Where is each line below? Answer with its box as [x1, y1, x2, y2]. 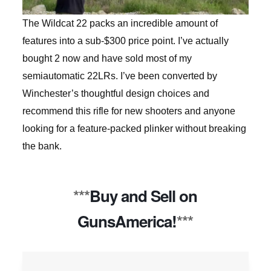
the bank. [22, 141, 62, 152]
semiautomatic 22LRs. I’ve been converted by [22, 71, 217, 82]
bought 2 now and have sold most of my [22, 53, 192, 64]
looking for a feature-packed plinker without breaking [22, 123, 246, 134]
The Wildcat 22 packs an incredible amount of [22, 18, 218, 29]
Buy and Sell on [90, 184, 198, 207]
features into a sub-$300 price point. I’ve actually [22, 36, 229, 47]
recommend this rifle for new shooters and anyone [22, 106, 235, 117]
